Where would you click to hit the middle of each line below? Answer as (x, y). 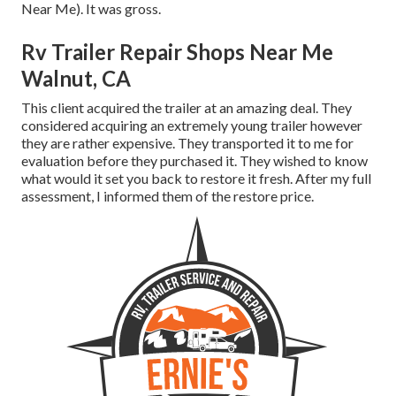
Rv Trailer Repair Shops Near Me (177, 52)
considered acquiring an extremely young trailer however (192, 126)
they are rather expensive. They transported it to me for (187, 143)
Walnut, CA (76, 79)
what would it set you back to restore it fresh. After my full (196, 179)
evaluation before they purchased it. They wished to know (194, 161)
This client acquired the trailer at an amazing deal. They (187, 108)
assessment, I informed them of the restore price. (168, 196)
